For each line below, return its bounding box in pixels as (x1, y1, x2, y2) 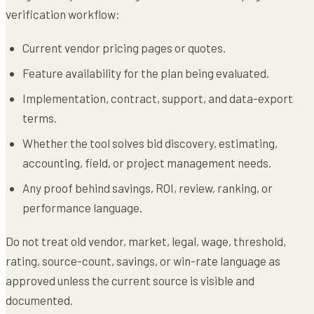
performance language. (22, 200, 142, 214)
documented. (6, 293, 73, 307)
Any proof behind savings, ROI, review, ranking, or (22, 181, 273, 195)
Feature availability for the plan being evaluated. (22, 66, 269, 80)
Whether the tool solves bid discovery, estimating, (22, 136, 278, 150)
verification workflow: (6, 7, 120, 21)
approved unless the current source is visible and (6, 273, 254, 287)
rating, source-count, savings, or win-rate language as (6, 254, 280, 268)
